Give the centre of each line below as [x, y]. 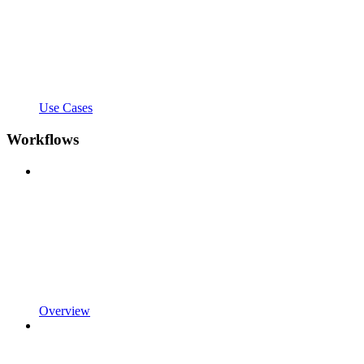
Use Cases [66, 108]
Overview [65, 310]
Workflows [43, 139]
